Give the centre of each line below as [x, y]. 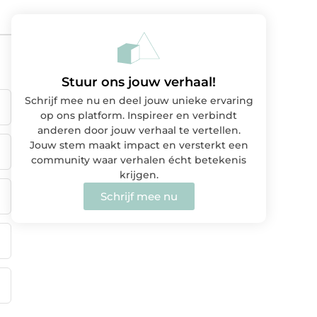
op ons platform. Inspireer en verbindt [139, 116]
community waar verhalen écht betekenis [139, 160]
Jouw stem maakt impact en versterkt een [139, 145]
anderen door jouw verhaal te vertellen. [139, 131]
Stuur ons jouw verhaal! [139, 82]
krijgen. [139, 175]
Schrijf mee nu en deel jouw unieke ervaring [139, 101]
